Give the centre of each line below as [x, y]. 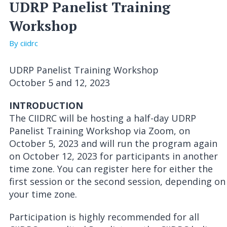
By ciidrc [24, 43]
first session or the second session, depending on [117, 181]
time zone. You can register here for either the [111, 169]
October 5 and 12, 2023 [60, 83]
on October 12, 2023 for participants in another [113, 156]
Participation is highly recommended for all [104, 217]
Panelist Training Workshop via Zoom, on [100, 131]
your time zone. [43, 194]
